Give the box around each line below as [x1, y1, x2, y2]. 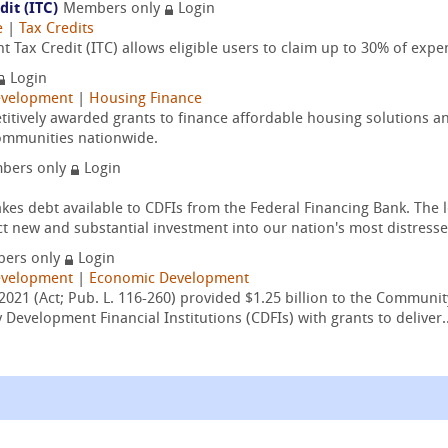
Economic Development [89, 272, 249, 287]
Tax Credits [19, 22, 94, 37]
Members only [63, 2, 164, 17]
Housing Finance [89, 92, 202, 107]
